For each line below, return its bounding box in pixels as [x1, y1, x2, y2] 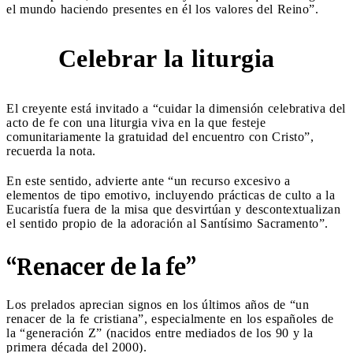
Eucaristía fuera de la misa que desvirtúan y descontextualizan [6, 202, 340, 216]
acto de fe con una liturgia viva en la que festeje [6, 115, 266, 129]
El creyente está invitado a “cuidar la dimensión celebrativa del [6, 101, 346, 115]
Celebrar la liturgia [58, 44, 275, 73]
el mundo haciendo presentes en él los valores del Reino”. [6, 2, 318, 16]
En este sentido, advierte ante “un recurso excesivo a [6, 173, 291, 188]
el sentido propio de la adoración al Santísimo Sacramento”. [6, 216, 333, 230]
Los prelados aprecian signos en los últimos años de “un [6, 297, 309, 311]
